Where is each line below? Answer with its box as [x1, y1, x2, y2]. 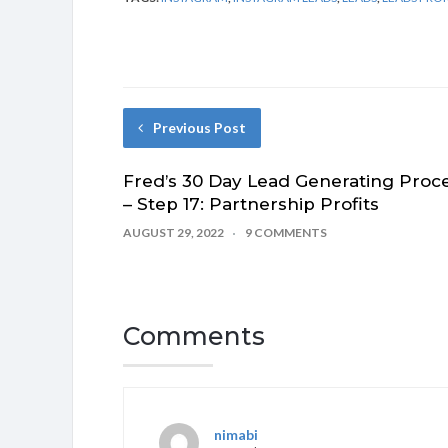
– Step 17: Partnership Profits [123, 194, 379, 214]
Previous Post [153, 119, 246, 136]
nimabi [214, 426, 258, 443]
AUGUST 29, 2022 [123, 225, 224, 240]
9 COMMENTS [245, 225, 327, 240]
